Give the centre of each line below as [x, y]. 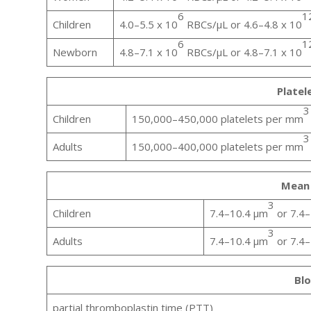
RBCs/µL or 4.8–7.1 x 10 [243, 52]
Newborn [75, 52]
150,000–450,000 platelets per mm [217, 119]
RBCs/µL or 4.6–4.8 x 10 [243, 25]
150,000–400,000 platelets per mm [217, 147]
